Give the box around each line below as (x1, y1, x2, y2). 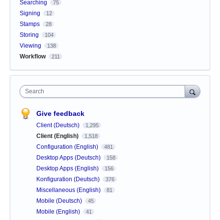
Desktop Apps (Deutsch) (36, 154, 102, 161)
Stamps (20, 20, 40, 27)
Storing (20, 31, 39, 38)
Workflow (20, 53, 46, 60)
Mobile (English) (36, 208, 82, 215)
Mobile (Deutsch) (36, 197, 83, 204)
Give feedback (36, 109, 84, 117)
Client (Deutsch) (36, 121, 81, 129)
